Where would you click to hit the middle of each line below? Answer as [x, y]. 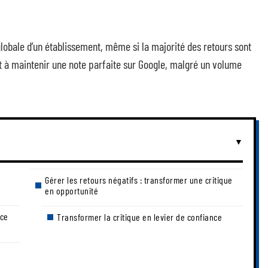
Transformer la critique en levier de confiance [139, 217]
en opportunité [71, 191]
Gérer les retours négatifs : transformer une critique [139, 180]
